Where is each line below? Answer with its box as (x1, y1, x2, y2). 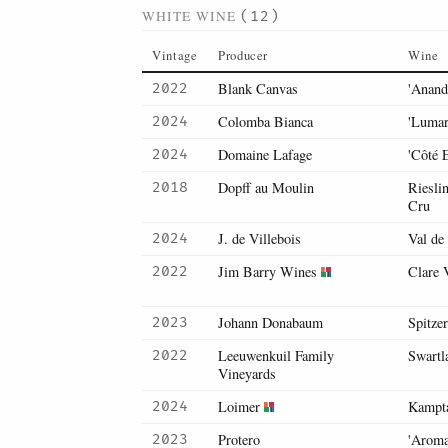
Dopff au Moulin (218, 178, 314, 197)
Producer (218, 46, 269, 64)
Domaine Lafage (218, 145, 312, 164)
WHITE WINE (142, 7, 240, 25)
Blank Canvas (218, 79, 298, 98)
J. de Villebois (218, 229, 301, 248)
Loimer (218, 397, 260, 416)
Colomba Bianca (218, 112, 313, 131)
